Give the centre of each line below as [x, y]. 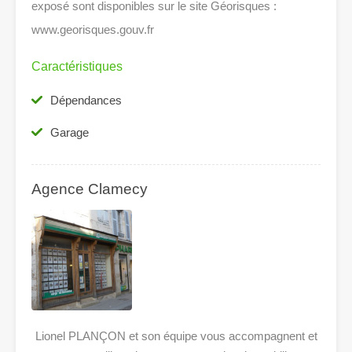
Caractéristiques [77, 67]
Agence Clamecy [90, 189]
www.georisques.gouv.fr [93, 30]
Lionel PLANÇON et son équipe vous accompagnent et [176, 336]
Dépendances [86, 101]
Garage [70, 133]
